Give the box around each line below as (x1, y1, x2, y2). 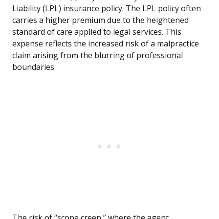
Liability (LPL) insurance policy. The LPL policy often (12, 3, 201, 14)
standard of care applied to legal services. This (12, 26, 181, 38)
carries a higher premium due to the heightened (12, 15, 189, 26)
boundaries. (12, 62, 56, 73)
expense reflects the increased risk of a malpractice (12, 38, 199, 49)
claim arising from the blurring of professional (12, 50, 183, 61)
